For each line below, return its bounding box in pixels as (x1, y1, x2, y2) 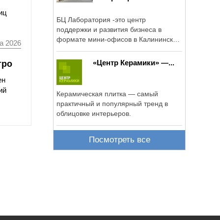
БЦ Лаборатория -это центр (56, 15, 146, 24)
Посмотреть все (88, 135, 150, 145)
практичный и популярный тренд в (56, 99, 168, 108)
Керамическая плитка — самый (56, 89, 158, 98)
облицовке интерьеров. (56, 109, 131, 117)
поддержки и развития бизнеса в (56, 25, 162, 33)
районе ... (56, 45, 88, 53)
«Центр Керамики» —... (93, 58, 174, 67)
